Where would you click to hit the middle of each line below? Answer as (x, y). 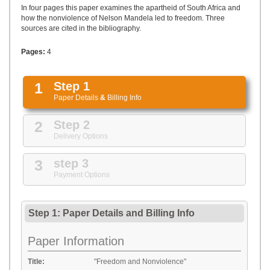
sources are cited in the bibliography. (81, 28)
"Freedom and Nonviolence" (140, 262)
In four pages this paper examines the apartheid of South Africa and (131, 8)
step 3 (71, 163)
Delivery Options (81, 136)
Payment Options (82, 175)
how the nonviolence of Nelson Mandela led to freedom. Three (123, 18)
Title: (36, 262)
